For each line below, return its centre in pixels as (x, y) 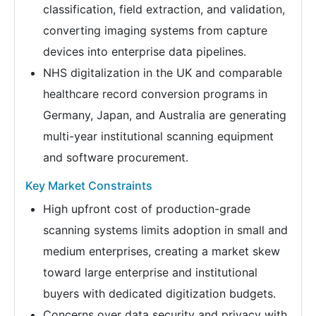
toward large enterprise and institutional (150, 273)
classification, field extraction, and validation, (164, 10)
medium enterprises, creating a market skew (162, 251)
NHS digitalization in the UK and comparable (163, 73)
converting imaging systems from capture (155, 31)
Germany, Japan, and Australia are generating (165, 115)
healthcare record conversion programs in (155, 94)
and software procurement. (116, 158)
